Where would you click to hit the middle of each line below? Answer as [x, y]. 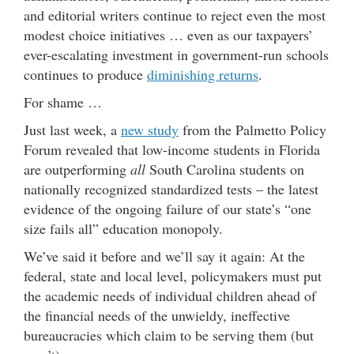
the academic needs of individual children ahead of [170, 295]
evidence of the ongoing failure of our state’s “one [168, 208]
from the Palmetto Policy [252, 129]
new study [150, 129]
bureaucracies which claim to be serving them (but [169, 335]
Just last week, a [72, 129]
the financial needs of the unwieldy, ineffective [157, 315]
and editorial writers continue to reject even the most [175, 15]
